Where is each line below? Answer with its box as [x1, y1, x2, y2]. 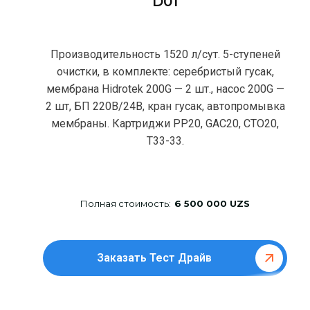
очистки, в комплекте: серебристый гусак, [56, 64, 274, 78]
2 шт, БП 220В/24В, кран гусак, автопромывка [45, 99, 285, 113]
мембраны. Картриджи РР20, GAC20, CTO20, [51, 116, 280, 130]
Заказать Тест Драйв [97, 250, 212, 264]
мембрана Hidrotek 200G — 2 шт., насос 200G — [46, 82, 284, 95]
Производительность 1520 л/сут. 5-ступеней [50, 47, 280, 61]
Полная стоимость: [80, 197, 172, 209]
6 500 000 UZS [174, 197, 250, 209]
